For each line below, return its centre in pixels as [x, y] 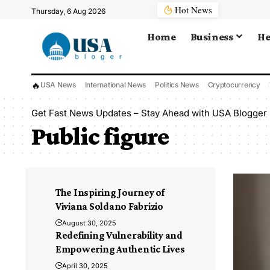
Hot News [194, 9]
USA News [58, 85]
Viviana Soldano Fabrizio [109, 206]
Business [212, 36]
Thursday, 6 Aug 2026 [68, 11]
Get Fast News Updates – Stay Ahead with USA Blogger [149, 113]
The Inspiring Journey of [110, 193]
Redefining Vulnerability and [119, 235]
